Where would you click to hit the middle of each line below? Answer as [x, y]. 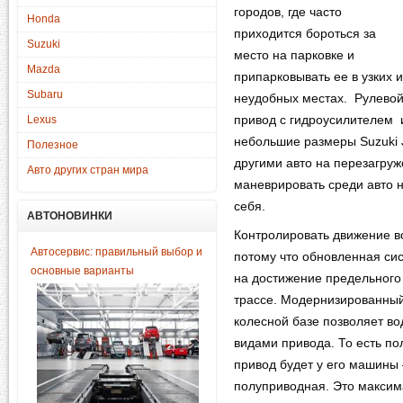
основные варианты [82, 271]
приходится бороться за [305, 33]
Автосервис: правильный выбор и [116, 252]
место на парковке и [294, 55]
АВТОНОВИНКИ [70, 216]
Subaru [45, 94]
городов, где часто [288, 12]
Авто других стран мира [88, 170]
